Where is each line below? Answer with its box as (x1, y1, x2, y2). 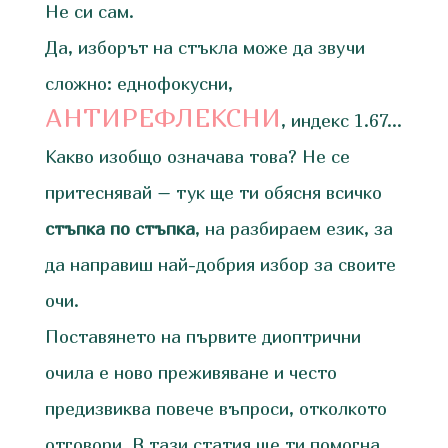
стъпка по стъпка (44, 217, 195, 239)
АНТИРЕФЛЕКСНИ (44, 101, 281, 133)
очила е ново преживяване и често (44, 361, 337, 383)
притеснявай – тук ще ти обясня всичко (44, 181, 382, 203)
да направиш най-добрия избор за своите (44, 253, 396, 275)
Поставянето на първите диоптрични (44, 325, 361, 347)
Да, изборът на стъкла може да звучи (44, 36, 365, 58)
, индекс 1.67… (280, 109, 402, 131)
